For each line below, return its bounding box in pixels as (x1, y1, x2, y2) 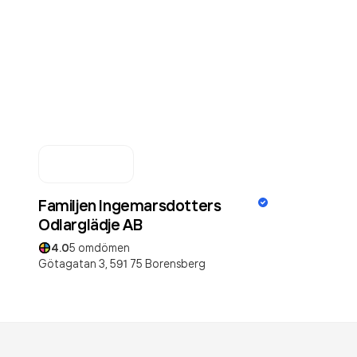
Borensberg (145, 257, 206, 270)
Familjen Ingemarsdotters (38, 195, 222, 215)
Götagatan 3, (38, 257, 108, 270)
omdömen (76, 241, 130, 254)
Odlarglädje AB (38, 214, 143, 234)
